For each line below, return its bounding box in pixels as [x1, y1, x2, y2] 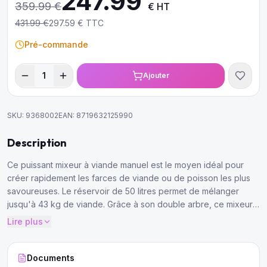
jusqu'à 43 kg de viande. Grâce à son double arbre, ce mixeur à [7, 199, 260, 209]
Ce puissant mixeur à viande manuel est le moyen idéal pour [7, 160, 244, 170]
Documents [27, 253, 74, 263]
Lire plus [7, 216, 43, 226]
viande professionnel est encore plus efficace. [7, 212, 191, 222]
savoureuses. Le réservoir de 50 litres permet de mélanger [7, 186, 239, 196]
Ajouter [143, 71, 169, 80]
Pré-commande [24, 39, 88, 49]
